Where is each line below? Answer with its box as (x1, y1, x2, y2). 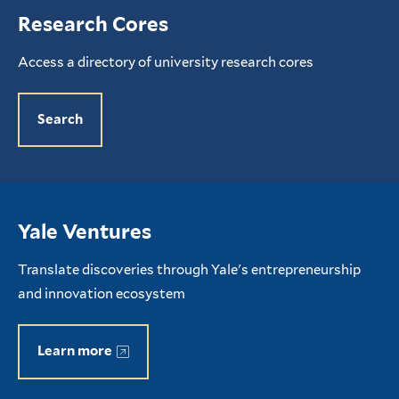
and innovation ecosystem (18, 286, 185, 302)
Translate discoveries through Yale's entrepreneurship (18, 262, 361, 278)
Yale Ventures (18, 220, 151, 243)
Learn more (37, 343, 112, 359)
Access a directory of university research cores (18, 54, 313, 70)
